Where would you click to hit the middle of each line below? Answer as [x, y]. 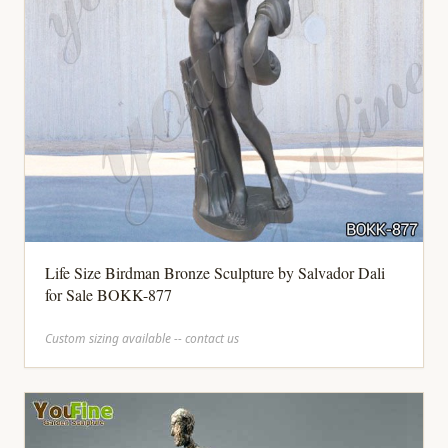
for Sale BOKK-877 [108, 294]
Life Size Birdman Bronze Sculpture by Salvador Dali [215, 272]
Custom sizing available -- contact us [142, 338]
